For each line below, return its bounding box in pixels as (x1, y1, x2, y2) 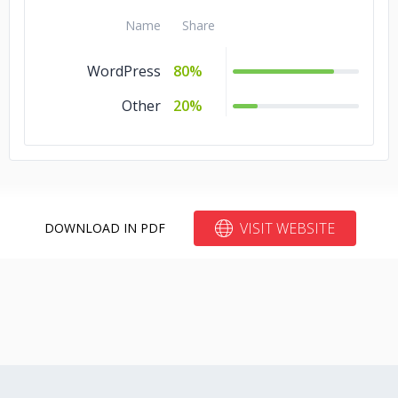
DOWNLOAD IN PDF (44, 219, 165, 236)
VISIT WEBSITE (239, 219, 335, 238)
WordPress (87, 61, 161, 81)
